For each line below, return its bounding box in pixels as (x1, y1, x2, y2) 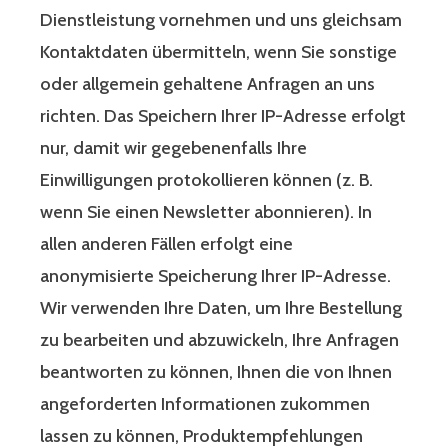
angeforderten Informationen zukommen (40, 393, 370, 416)
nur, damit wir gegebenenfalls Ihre (40, 137, 307, 160)
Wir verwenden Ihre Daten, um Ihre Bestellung (40, 297, 402, 320)
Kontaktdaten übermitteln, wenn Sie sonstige (40, 41, 397, 64)
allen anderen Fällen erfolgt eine (40, 233, 293, 256)
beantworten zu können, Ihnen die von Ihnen (40, 361, 392, 384)
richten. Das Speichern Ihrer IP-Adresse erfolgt (40, 105, 406, 128)
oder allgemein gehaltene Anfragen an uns (40, 73, 375, 96)
